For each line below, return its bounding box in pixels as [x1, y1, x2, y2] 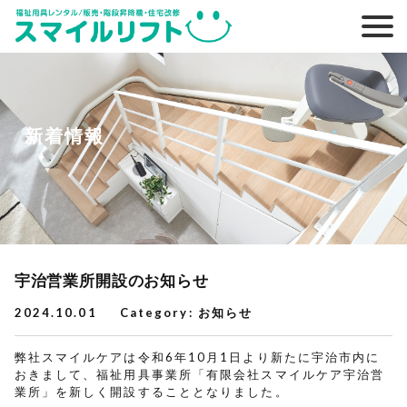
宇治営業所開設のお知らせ [14, 271, 209, 291]
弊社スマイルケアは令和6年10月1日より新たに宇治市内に [14, 349, 381, 364]
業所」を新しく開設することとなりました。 [14, 383, 289, 399]
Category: [119, 305, 194, 321]
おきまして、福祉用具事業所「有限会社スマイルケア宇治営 [14, 366, 385, 382]
